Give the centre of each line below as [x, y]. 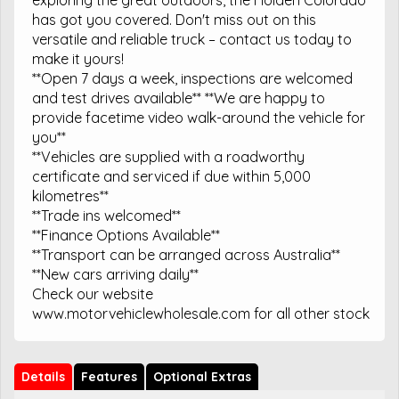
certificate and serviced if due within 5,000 [171, 176]
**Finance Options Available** [126, 235]
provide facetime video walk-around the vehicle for [199, 117]
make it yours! [78, 58]
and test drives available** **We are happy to [179, 98]
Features [109, 376]
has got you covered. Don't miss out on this [174, 19]
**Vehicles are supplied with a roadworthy [168, 156]
